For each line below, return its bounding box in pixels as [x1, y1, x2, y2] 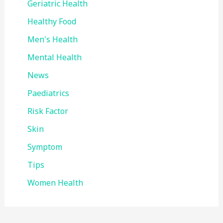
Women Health [27, 177, 83, 189]
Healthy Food [27, 16, 76, 27]
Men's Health [27, 34, 78, 45]
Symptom [27, 141, 62, 153]
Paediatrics [27, 88, 69, 99]
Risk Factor [27, 106, 68, 117]
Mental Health [27, 52, 82, 63]
